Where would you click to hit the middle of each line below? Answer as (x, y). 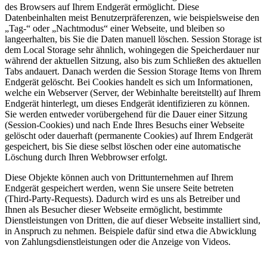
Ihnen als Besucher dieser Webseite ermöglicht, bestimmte (114, 209)
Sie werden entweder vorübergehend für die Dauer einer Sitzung (126, 114)
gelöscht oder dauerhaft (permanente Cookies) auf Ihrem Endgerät (129, 135)
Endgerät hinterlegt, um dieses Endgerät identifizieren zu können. (127, 103)
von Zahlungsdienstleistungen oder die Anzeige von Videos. (118, 241)
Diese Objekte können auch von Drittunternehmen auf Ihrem (119, 177)
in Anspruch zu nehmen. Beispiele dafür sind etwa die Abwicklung (131, 231)
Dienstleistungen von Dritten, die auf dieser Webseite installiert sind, (133, 220)
